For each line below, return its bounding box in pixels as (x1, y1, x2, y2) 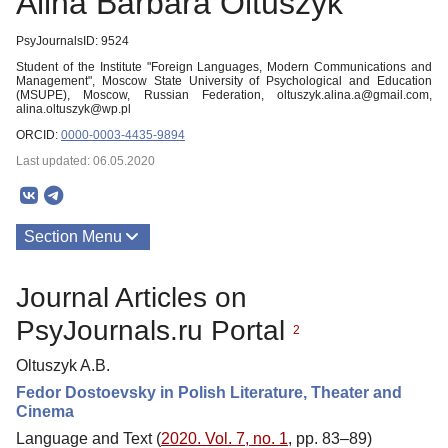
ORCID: (16, 128, 61, 142)
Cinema (16, 402, 74, 420)
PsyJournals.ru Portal (16, 314, 293, 346)
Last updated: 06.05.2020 (16, 154, 155, 168)
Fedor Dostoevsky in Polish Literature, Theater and (16, 383, 402, 401)
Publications (24, 271, 112, 288)
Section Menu (24, 228, 122, 245)
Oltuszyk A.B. (16, 356, 110, 374)
